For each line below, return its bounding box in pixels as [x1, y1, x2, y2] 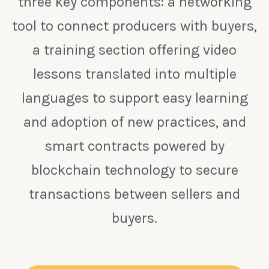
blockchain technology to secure [31, 162, 238, 179]
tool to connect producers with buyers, [12, 17, 257, 35]
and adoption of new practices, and [23, 113, 246, 131]
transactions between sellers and [29, 186, 240, 203]
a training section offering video [32, 41, 237, 59]
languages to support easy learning [21, 89, 248, 107]
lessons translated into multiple [32, 65, 237, 83]
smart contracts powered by [44, 138, 225, 155]
